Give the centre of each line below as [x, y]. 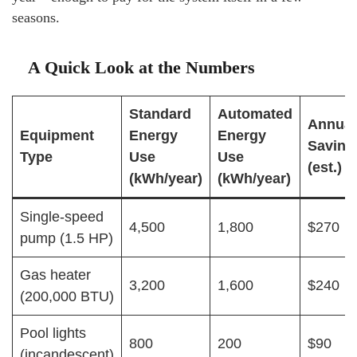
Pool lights [53, 333]
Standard [160, 114]
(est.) [325, 167]
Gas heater [55, 275]
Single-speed [62, 217]
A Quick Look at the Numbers [141, 67]
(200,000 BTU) [67, 296]
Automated [255, 114]
